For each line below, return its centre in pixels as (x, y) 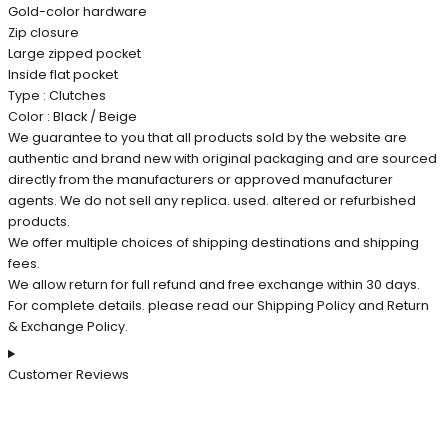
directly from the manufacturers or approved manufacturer (200, 179)
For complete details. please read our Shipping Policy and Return (218, 305)
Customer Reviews (68, 375)
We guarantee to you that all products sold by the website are (207, 137)
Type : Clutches (57, 95)
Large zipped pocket (74, 53)
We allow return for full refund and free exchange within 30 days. (214, 284)
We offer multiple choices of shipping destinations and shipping (213, 242)
